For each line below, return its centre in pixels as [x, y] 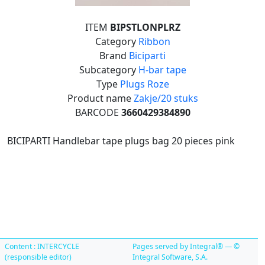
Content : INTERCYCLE [42, 246]
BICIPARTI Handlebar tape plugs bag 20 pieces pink [121, 141]
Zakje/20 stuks [166, 98]
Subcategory [109, 70]
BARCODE [98, 112]
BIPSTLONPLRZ [145, 27]
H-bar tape [162, 70]
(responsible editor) [38, 257]
